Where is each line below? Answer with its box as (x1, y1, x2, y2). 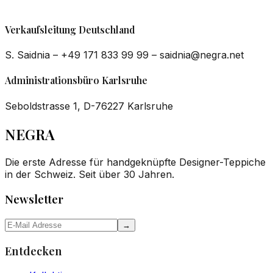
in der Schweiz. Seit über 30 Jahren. (5, 168, 174, 180)
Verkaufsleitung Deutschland (5, 23, 135, 36)
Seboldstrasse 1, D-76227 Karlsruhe (5, 99, 173, 112)
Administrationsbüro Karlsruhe (5, 74, 147, 87)
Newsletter (5, 191, 63, 207)
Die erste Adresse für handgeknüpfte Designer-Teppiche (5, 155, 266, 168)
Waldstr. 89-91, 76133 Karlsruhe (13, 10, 162, 23)
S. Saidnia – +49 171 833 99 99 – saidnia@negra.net (5, 49, 244, 62)
